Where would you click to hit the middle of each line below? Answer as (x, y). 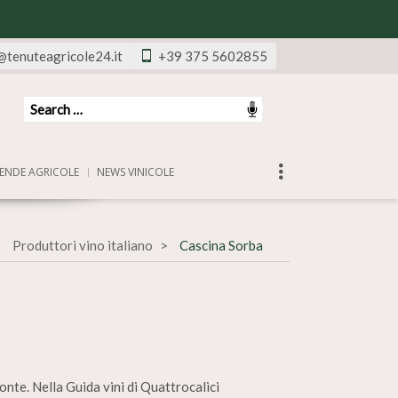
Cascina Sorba (221, 245)
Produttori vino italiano (83, 245)
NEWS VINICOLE (135, 172)
